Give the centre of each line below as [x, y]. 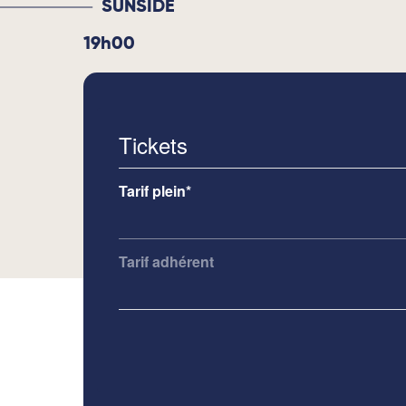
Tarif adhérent [166, 261]
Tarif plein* [155, 191]
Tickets [153, 145]
